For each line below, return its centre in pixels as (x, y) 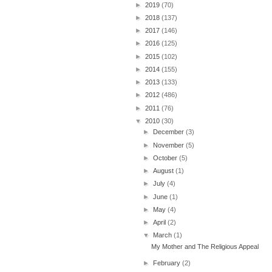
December (170, 132)
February (168, 263)
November (170, 145)
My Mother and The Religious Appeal (205, 246)
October (166, 158)
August (165, 171)
